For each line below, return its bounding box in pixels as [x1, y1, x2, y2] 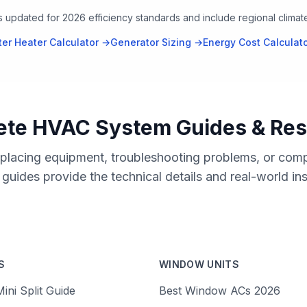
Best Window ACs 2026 [159, 284, 280, 297]
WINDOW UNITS [159, 258, 240, 270]
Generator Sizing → [110, 36, 203, 48]
